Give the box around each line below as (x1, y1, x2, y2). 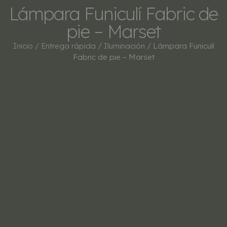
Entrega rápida (41, 41, 96, 51)
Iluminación (103, 41, 145, 51)
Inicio (13, 41, 33, 51)
